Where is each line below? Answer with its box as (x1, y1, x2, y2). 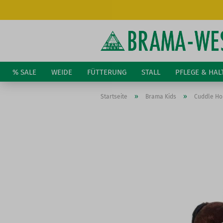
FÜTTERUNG (87, 68, 126, 77)
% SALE (12, 68, 36, 77)
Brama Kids (145, 93, 176, 100)
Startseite (101, 93, 127, 100)
